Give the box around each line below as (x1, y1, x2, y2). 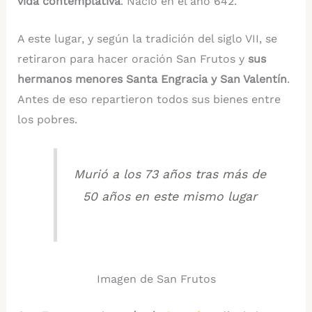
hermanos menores (17, 72, 123, 86)
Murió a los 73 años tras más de (74, 166, 267, 181)
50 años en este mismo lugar (83, 189, 258, 203)
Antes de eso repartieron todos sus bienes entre (17, 93, 281, 107)
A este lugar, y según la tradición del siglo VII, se (17, 32, 277, 46)
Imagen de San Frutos (96, 272, 216, 286)
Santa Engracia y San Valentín (125, 72, 287, 86)
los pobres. (17, 113, 77, 127)
